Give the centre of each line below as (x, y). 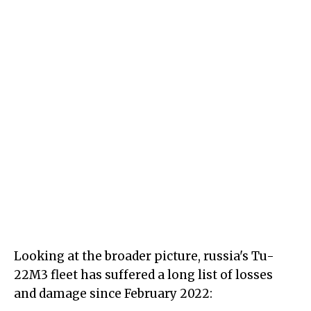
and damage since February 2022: (113, 294)
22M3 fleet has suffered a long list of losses (143, 275)
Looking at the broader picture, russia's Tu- (144, 257)
